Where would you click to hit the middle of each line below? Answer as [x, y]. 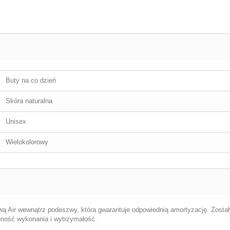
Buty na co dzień [31, 80]
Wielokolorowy [27, 142]
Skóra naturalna [29, 101]
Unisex [16, 121]
